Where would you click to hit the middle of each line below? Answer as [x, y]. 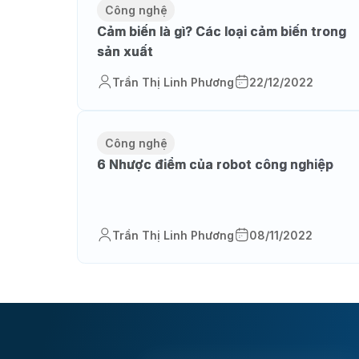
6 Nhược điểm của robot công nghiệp [215, 165]
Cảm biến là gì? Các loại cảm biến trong [221, 32]
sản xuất [125, 52]
